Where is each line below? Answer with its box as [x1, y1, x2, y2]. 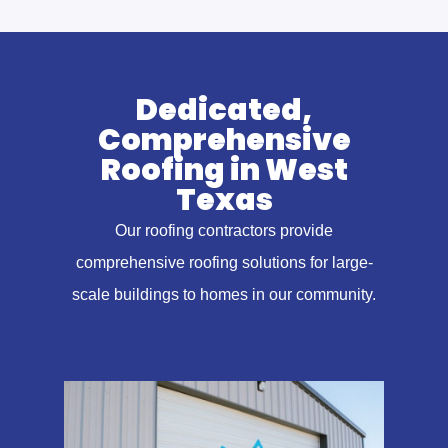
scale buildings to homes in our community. [72, 286, 376, 304]
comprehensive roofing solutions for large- [75, 254, 373, 272]
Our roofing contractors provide [115, 222, 333, 240]
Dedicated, [136, 89, 312, 132]
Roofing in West [100, 149, 348, 192]
